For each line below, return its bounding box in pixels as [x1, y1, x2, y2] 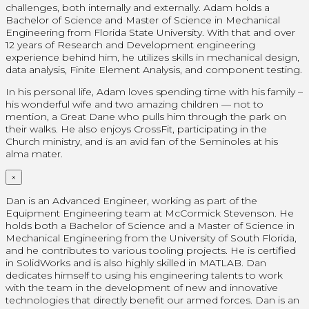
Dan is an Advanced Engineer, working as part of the [6, 194, 257, 207]
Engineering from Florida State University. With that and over [6, 26, 295, 39]
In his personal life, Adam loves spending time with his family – [6, 85, 303, 98]
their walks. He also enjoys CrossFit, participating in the [6, 122, 267, 135]
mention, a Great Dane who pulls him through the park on [6, 110, 286, 123]
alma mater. [6, 147, 63, 160]
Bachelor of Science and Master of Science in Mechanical [6, 13, 280, 26]
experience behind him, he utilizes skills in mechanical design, [6, 50, 299, 63]
